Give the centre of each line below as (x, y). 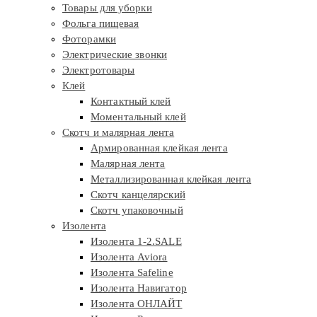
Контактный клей (131, 102)
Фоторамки (89, 39)
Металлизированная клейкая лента (171, 179)
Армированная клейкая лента (159, 148)
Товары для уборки (107, 8)
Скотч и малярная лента (119, 133)
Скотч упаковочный (137, 211)
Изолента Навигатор (139, 288)
